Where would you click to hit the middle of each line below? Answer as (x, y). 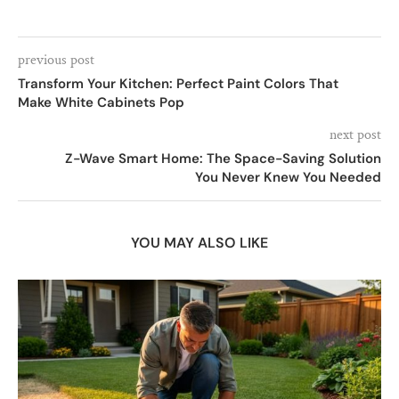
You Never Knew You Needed (288, 177)
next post (355, 134)
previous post (56, 60)
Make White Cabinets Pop (101, 102)
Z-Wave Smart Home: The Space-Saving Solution (223, 158)
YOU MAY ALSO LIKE (199, 242)
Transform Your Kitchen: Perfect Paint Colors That (178, 83)
